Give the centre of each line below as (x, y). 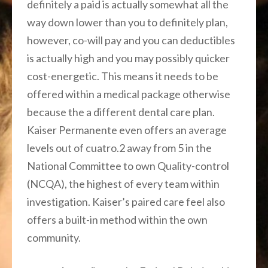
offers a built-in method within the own (117, 219)
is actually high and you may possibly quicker (128, 58)
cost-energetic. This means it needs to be (123, 76)
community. (54, 237)
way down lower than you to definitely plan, (127, 22)
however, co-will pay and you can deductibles (131, 40)
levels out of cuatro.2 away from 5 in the (119, 147)
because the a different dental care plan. (121, 112)
